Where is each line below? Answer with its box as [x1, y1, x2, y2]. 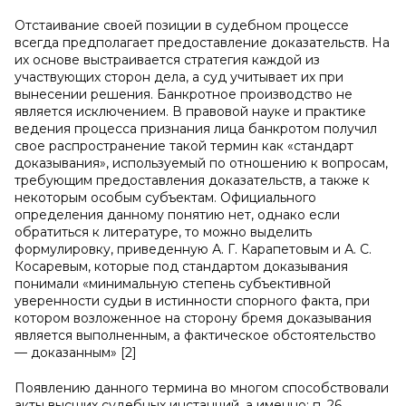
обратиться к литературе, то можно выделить [14, 224, 312, 240]
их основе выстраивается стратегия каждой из [14, 52, 320, 68]
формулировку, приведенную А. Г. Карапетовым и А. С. [14, 241, 372, 257]
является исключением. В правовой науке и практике [14, 103, 366, 120]
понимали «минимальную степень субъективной [14, 275, 331, 292]
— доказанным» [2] [14, 344, 137, 361]
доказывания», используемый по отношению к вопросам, [14, 155, 388, 171]
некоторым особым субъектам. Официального [14, 189, 316, 206]
